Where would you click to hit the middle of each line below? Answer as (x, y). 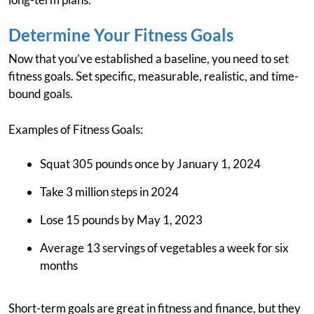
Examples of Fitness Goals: (76, 130)
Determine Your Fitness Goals (121, 35)
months (59, 266)
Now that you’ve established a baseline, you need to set (149, 59)
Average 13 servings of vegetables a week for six (164, 248)
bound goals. (41, 94)
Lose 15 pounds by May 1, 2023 (121, 220)
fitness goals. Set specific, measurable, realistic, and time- (153, 76)
